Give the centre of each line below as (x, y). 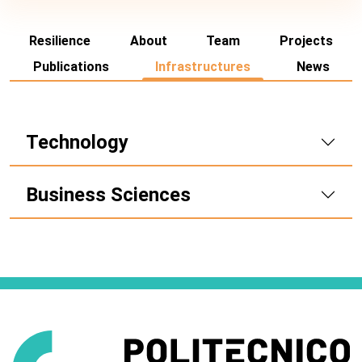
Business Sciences (108, 194)
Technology (77, 142)
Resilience (60, 40)
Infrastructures (202, 66)
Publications (71, 66)
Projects (306, 40)
